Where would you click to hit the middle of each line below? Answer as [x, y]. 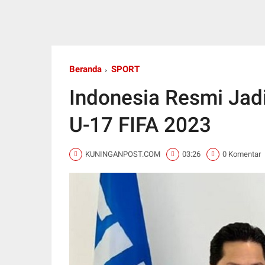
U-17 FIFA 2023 [140, 125]
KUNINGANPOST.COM [123, 154]
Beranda [85, 69]
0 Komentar [242, 154]
